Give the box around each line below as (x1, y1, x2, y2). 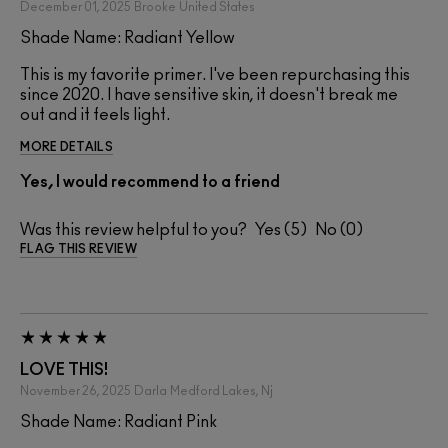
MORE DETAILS (20, 141, 113, 154)
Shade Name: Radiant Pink (20, 414, 217, 431)
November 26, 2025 (20, 385, 131, 398)
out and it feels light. (20, 107, 170, 124)
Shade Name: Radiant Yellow (20, 30, 234, 47)
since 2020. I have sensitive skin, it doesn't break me (20, 87, 398, 104)
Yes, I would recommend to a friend (20, 174, 280, 191)
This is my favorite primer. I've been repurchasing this (20, 67, 410, 84)
